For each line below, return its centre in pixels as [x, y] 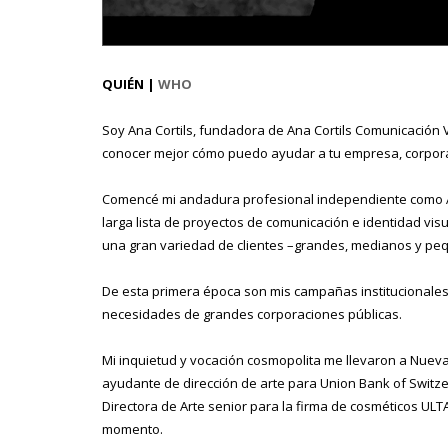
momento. [132, 428]
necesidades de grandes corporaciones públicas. [252, 313]
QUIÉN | [130, 83]
